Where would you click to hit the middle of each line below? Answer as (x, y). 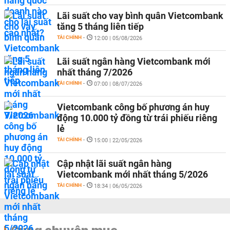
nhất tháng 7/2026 (95, 72)
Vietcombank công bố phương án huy (133, 107)
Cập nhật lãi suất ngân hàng (114, 164)
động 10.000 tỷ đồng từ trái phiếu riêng (137, 118)
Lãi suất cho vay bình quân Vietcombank (140, 16)
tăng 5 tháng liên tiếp (100, 26)
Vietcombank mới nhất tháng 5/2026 (132, 174)
